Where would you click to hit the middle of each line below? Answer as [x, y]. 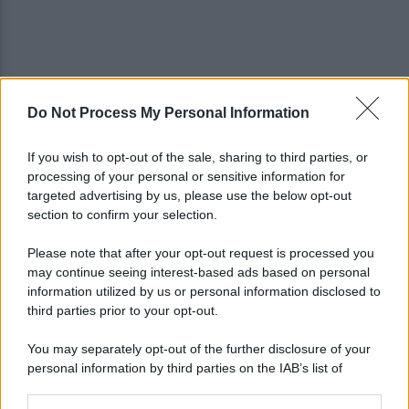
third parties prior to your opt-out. [123, 310]
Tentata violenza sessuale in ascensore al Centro [250, 191]
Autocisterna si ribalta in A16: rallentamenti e [241, 121]
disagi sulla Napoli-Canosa [187, 139]
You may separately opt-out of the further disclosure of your [199, 349]
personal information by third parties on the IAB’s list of [185, 368]
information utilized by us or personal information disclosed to [204, 291]
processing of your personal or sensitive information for [186, 176]
